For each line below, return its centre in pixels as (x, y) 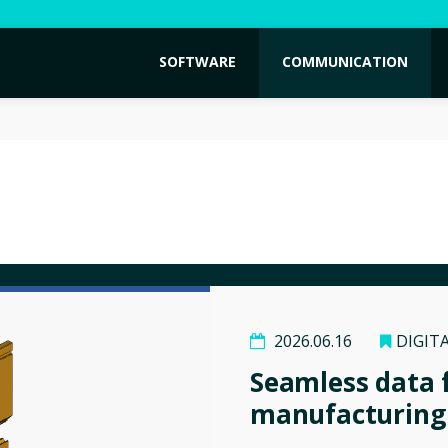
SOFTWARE (197, 61)
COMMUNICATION (345, 61)
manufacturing (348, 413)
